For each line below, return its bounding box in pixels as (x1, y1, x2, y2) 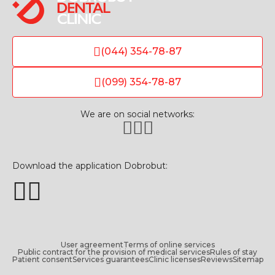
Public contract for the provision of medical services (18, 247, 210, 257)
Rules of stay (210, 247, 257, 257)
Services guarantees (72, 254, 149, 264)
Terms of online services (123, 239, 215, 249)
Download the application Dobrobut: (12, 160, 168, 171)
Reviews (200, 254, 233, 264)
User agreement (60, 239, 123, 249)
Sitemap (232, 254, 263, 264)
